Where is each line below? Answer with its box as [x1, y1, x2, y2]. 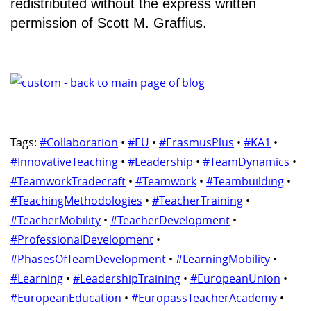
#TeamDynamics [203, 154, 289, 170]
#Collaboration [40, 135, 118, 151]
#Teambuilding [206, 174, 284, 190]
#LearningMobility [176, 251, 270, 267]
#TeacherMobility [10, 212, 101, 228]
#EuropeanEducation [10, 290, 121, 306]
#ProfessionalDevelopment [10, 232, 153, 248]
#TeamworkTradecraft [10, 174, 126, 190]
